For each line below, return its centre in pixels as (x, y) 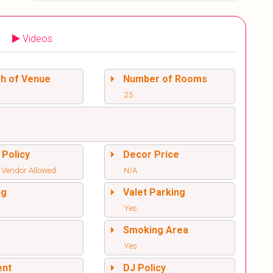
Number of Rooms (165, 79)
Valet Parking (154, 193)
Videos (37, 39)
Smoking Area (155, 230)
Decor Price (151, 155)
